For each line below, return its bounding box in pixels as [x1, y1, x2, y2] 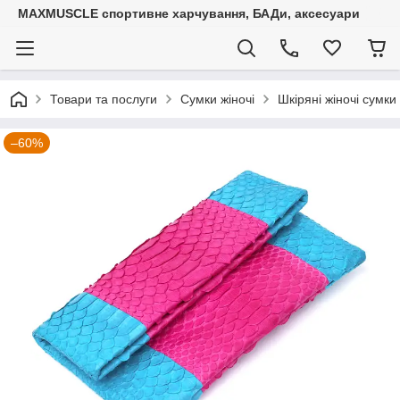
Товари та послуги [50, 92, 157, 106]
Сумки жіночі [180, 92, 254, 106]
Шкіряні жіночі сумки [278, 92, 396, 106]
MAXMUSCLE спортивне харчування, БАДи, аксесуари [18, 6, 360, 21]
